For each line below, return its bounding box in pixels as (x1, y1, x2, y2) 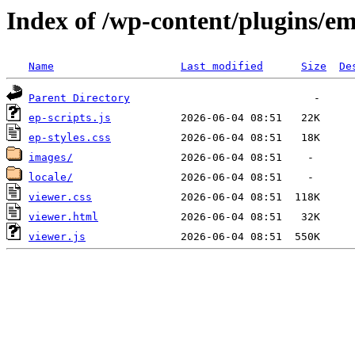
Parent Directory (29, 92, 130, 105)
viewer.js (29, 231, 86, 243)
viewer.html (29, 211, 98, 223)
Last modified (181, 60, 263, 73)
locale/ (29, 171, 73, 184)
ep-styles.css (29, 132, 111, 144)
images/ (29, 151, 73, 164)
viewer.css (29, 191, 92, 204)
